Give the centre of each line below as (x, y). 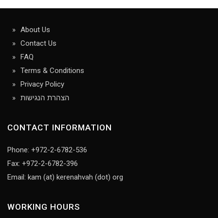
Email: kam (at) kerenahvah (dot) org (65, 177)
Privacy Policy (42, 84)
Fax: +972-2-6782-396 (43, 164)
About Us (35, 30)
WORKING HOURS (44, 207)
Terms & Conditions (52, 71)
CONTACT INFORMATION (60, 128)
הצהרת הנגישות (45, 98)
